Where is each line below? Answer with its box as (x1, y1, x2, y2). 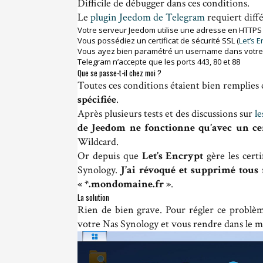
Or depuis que (77, 149, 142, 163)
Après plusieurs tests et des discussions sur (77, 106, 255, 120)
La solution (77, 191, 109, 203)
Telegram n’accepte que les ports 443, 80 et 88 (77, 56, 240, 67)
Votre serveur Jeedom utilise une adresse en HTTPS (77, 24, 262, 35)
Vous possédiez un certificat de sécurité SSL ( (77, 35, 239, 46)
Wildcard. (77, 134, 119, 149)
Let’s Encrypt (141, 149, 204, 163)
